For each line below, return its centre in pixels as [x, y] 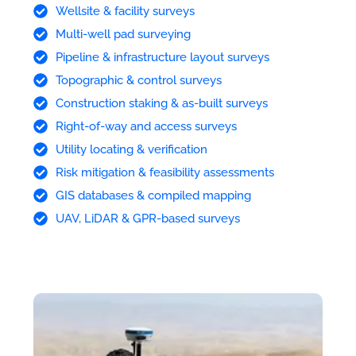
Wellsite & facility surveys [125, 11]
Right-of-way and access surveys [146, 126]
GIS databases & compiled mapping [153, 195]
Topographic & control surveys [138, 80]
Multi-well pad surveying [123, 34]
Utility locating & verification [131, 149]
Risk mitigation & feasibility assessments [164, 172]
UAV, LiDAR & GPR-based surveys [147, 218]
